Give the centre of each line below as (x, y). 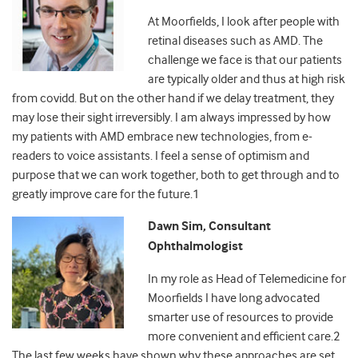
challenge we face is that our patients (245, 60)
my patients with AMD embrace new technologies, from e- (162, 137)
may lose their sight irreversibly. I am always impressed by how (171, 118)
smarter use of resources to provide (241, 318)
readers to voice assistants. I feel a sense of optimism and (161, 156)
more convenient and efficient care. (241, 337)
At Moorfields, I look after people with (244, 22)
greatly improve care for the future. (102, 195)
